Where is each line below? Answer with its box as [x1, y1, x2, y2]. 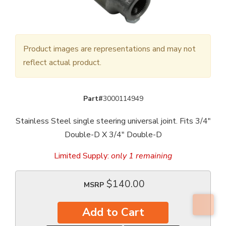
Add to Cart [82, 204, 144, 220]
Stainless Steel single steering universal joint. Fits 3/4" [15, 116, 211, 127]
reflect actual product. [23, 57, 101, 69]
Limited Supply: [54, 150, 111, 162]
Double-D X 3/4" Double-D [64, 129, 162, 141]
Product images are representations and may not [23, 43, 196, 55]
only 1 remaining [111, 150, 172, 162]
